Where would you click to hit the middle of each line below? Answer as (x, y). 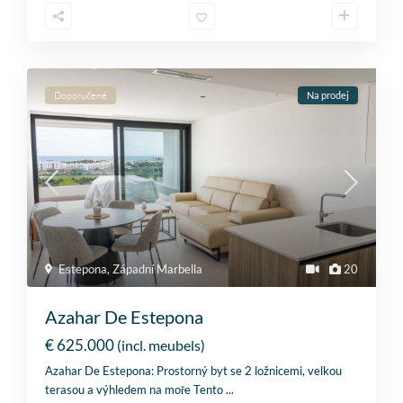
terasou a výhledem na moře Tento (136, 389)
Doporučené (81, 96)
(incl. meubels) (161, 345)
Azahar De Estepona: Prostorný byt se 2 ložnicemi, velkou (194, 370)
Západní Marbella (158, 269)
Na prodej (327, 95)
